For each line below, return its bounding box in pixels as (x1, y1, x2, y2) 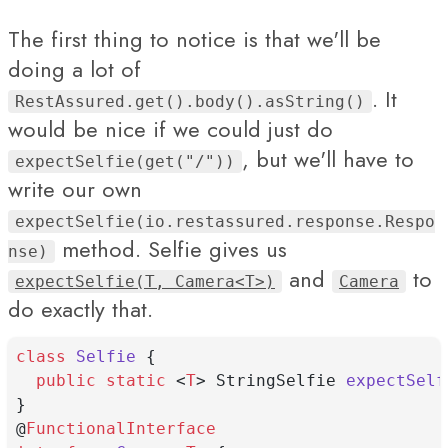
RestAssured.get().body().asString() (15, 92, 365, 111)
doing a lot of (8, 53, 141, 85)
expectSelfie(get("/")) (15, 152, 235, 171)
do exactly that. (8, 293, 153, 325)
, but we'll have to (242, 143, 414, 175)
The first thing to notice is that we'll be (8, 23, 381, 55)
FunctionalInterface (26, 419, 216, 438)
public (36, 371, 96, 390)
